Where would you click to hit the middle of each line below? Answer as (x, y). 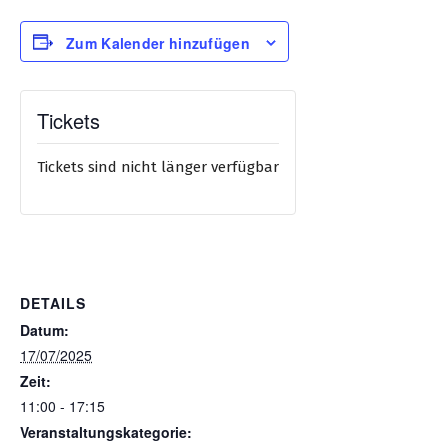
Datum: (44, 330)
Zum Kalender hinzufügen (158, 43)
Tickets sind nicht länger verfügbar (158, 167)
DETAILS (53, 303)
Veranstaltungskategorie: (106, 432)
